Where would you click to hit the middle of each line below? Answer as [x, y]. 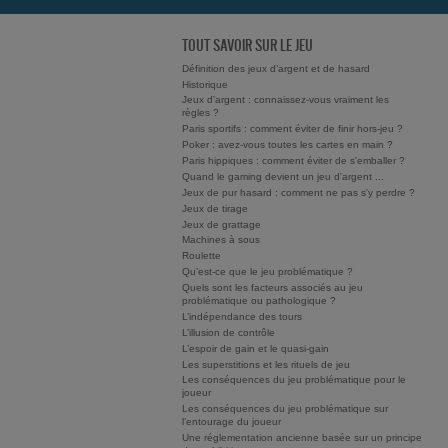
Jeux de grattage [221, 224]
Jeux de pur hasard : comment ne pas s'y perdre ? [298, 192]
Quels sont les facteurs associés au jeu [272, 288]
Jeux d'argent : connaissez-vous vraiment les [285, 100]
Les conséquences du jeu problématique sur [285, 409]
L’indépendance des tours [242, 316]
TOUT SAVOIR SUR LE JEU [247, 45]
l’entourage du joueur [231, 422]
